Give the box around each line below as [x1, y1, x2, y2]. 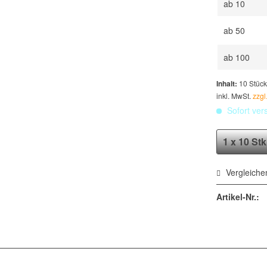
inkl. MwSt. [216, 91, 253, 101]
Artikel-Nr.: [216, 191, 260, 203]
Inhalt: [216, 78, 240, 89]
